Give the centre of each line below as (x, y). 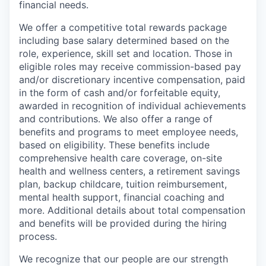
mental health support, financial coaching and (122, 197)
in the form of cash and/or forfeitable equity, (120, 92)
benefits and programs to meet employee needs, (129, 132)
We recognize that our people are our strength (123, 259)
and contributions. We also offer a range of (116, 118)
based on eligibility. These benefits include (114, 145)
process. (38, 236)
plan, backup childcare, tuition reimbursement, (123, 184)
